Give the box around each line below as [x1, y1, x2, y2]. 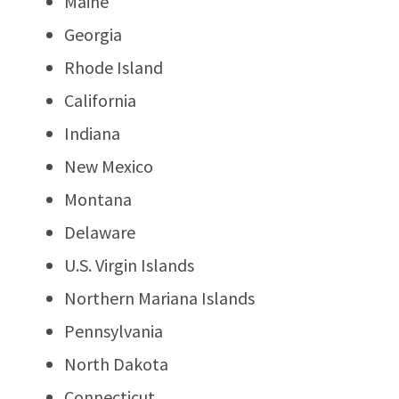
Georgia [64, 22, 122, 45]
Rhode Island [64, 55, 163, 78]
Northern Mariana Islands [64, 286, 255, 309]
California [64, 88, 136, 111]
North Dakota [64, 352, 168, 375]
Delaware [64, 220, 135, 243]
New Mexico [64, 154, 153, 177]
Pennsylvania [64, 319, 163, 342]
